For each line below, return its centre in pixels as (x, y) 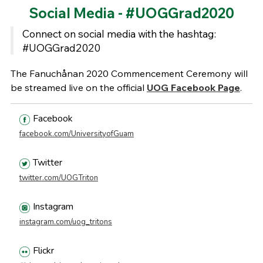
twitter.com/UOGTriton (58, 178)
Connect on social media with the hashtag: (119, 34)
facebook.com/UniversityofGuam (76, 134)
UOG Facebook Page (193, 88)
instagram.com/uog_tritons (65, 222)
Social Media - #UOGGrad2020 (131, 13)
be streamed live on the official (77, 88)
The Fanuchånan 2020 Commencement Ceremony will (129, 74)
